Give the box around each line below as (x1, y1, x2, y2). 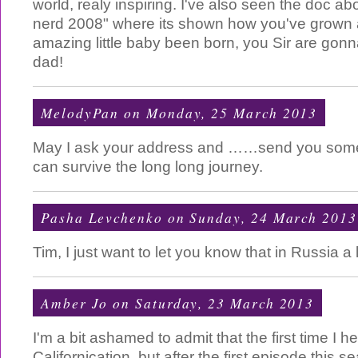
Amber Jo (41, 293, 109, 312)
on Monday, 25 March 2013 (119, 103, 318, 122)
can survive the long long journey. (33, 158, 263, 175)
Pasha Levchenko (41, 208, 163, 227)
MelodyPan (41, 103, 120, 122)
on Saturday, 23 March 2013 (108, 293, 315, 312)
